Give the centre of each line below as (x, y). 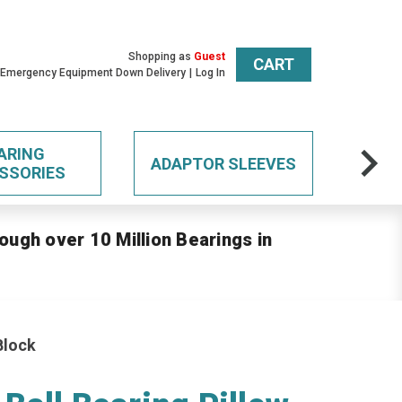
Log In (211, 73)
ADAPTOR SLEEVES (223, 163)
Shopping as (162, 57)
